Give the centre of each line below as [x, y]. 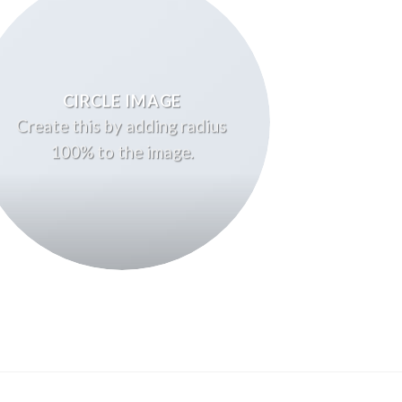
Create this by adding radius [122, 125]
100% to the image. [122, 151]
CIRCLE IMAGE [122, 101]
